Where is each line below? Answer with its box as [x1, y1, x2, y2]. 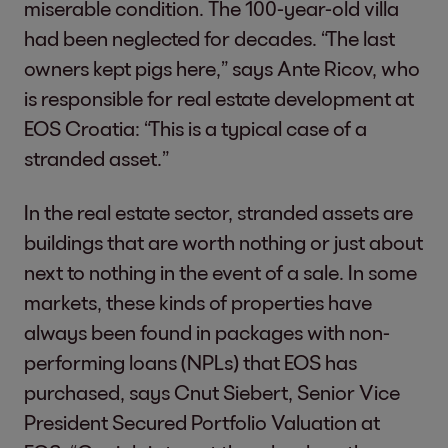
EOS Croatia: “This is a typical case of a [24, 116, 367, 140]
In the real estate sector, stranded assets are [24, 200, 413, 224]
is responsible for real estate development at [24, 86, 414, 110]
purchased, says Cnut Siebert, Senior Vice [24, 380, 400, 404]
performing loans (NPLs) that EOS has [24, 350, 357, 374]
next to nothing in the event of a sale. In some [24, 260, 417, 284]
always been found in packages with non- [24, 320, 390, 344]
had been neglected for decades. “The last [24, 26, 395, 50]
